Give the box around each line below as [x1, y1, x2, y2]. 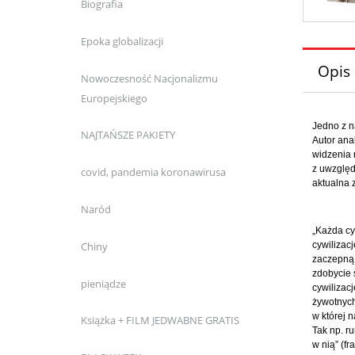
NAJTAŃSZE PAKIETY [80, 128, 175, 143]
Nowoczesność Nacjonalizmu [80, 71, 218, 86]
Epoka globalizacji [80, 33, 163, 48]
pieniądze [80, 276, 126, 291]
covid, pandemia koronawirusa [80, 165, 226, 180]
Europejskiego [80, 90, 147, 105]
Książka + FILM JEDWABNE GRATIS [80, 313, 239, 328]
